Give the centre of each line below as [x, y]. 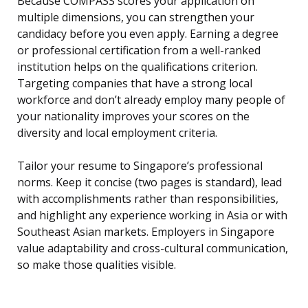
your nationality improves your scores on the [133, 117]
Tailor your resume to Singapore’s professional [140, 166]
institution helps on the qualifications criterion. [137, 67]
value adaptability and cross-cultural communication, [153, 249]
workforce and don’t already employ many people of [151, 100]
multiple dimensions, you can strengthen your [136, 18]
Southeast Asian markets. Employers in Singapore [146, 232]
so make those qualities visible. [97, 265]
